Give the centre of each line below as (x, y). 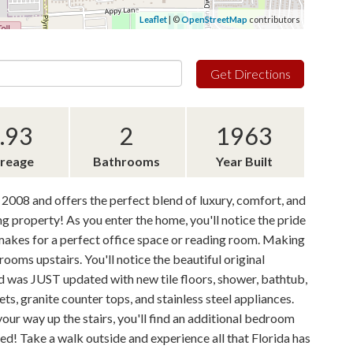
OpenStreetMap (214, 19)
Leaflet (153, 19)
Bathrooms (126, 161)
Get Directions (250, 74)
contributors (274, 19)
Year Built (245, 161)
